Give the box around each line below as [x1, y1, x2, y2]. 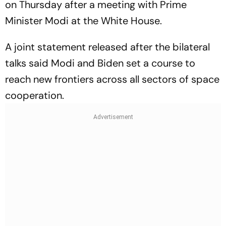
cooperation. [5, 89, 64, 102]
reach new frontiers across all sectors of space [5, 73, 219, 86]
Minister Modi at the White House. [5, 14, 162, 28]
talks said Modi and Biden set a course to [5, 56, 195, 70]
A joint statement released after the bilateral [5, 40, 210, 54]
